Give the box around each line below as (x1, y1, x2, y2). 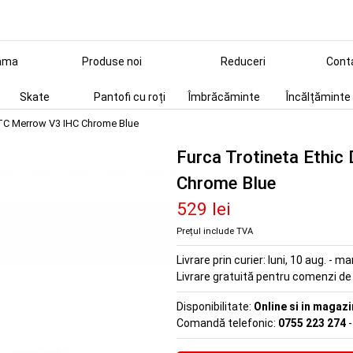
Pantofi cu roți (93, 91, 165, 103)
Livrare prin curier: (176, 254, 268, 266)
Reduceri (220, 55, 266, 68)
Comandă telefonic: (176, 317, 278, 329)
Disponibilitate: (176, 300, 254, 313)
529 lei (176, 199, 231, 219)
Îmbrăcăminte (188, 91, 260, 103)
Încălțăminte (286, 91, 351, 103)
